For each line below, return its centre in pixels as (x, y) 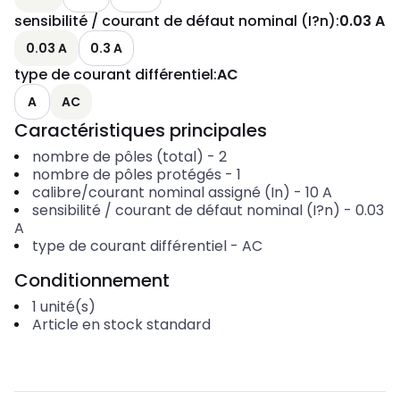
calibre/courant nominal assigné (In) (161, 192)
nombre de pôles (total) (117, 157)
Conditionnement (92, 280)
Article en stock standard (121, 325)
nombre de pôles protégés (126, 175)
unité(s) (67, 307)
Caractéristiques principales (141, 130)
